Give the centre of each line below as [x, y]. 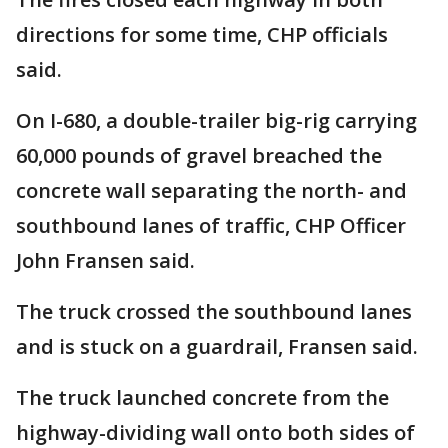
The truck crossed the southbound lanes [214, 311]
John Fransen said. [105, 260]
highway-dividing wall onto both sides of [215, 432]
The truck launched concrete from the [202, 397]
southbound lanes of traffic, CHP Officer [211, 225]
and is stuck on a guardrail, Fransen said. [217, 346]
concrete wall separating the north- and [211, 190]
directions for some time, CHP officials [202, 34]
